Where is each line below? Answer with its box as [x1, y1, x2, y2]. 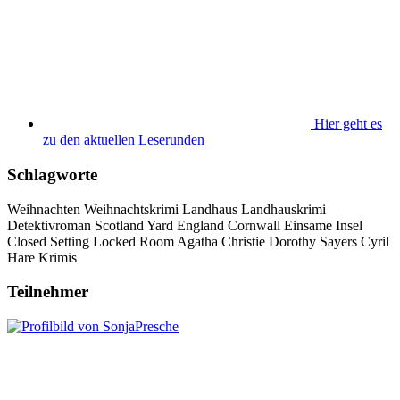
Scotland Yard [95, 217, 173, 233]
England [177, 217, 224, 233]
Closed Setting [7, 233, 89, 249]
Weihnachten [7, 201, 80, 217]
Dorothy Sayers [269, 233, 357, 249]
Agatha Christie [177, 233, 265, 249]
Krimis [38, 249, 77, 265]
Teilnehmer [7, 282, 88, 302]
